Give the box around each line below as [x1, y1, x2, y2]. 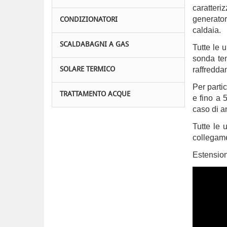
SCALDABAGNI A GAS [60, 41, 129, 49]
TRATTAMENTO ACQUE [60, 91, 130, 98]
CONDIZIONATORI [60, 16, 118, 24]
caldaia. [192, 26, 221, 34]
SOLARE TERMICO [60, 66, 115, 73]
